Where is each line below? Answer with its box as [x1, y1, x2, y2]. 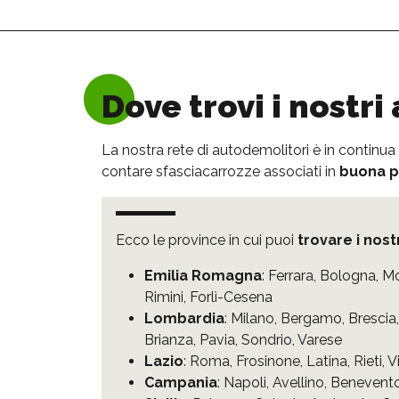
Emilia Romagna [144, 266, 262, 284]
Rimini [144, 288, 183, 305]
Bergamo [281, 309, 342, 327]
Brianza [144, 330, 193, 348]
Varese [297, 330, 342, 348]
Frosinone [236, 352, 300, 370]
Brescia [348, 309, 396, 327]
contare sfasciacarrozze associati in [102, 162, 339, 180]
